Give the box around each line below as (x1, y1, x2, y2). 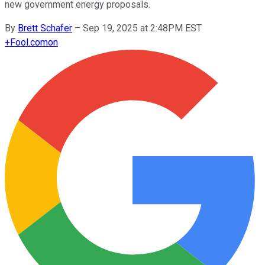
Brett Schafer (18, 22, 72, 34)
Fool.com (10, 36, 48, 48)
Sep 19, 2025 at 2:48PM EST (83, 22, 202, 34)
